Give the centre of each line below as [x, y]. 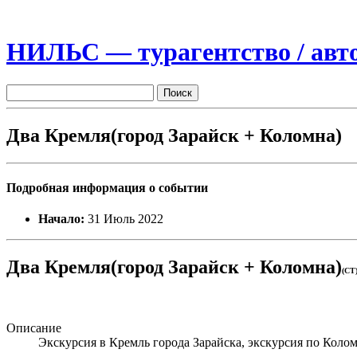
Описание [34, 328]
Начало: [61, 219]
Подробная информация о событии [107, 187]
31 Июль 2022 [124, 219]
